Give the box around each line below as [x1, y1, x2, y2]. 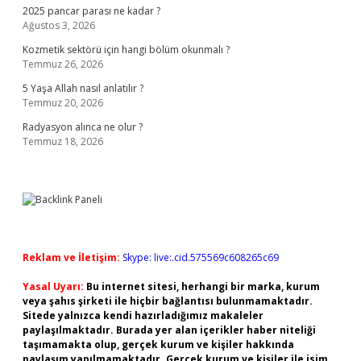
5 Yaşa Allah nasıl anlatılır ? [23, 81, 143, 95]
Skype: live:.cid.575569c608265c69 [122, 251, 279, 264]
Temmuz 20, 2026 [23, 96, 103, 110]
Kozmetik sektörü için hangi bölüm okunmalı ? [23, 43, 230, 56]
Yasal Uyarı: [23, 280, 84, 293]
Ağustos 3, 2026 [23, 19, 95, 32]
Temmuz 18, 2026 [23, 135, 103, 148]
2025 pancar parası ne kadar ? [23, 4, 160, 18]
